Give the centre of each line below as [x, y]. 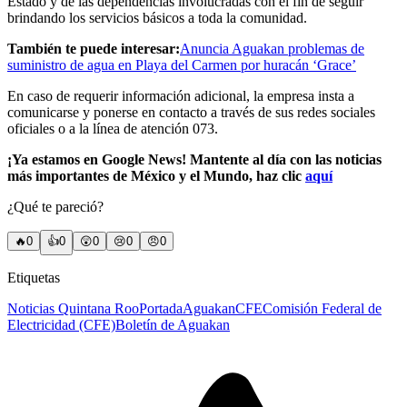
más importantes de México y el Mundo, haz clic [156, 176]
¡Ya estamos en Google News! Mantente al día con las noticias [194, 160]
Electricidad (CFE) [61, 325]
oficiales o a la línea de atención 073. [113, 129]
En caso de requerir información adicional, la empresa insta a [181, 96]
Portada [161, 309]
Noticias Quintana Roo [73, 309]
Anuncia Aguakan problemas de [272, 49]
